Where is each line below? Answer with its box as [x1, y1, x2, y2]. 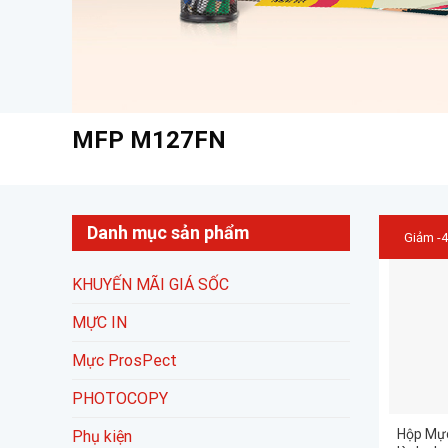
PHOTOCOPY [72, 389, 168, 409]
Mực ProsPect [72, 351, 177, 371]
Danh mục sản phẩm [87, 222, 249, 244]
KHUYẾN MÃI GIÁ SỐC [72, 275, 229, 295]
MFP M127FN [72, 126, 226, 155]
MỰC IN [72, 313, 127, 333]
